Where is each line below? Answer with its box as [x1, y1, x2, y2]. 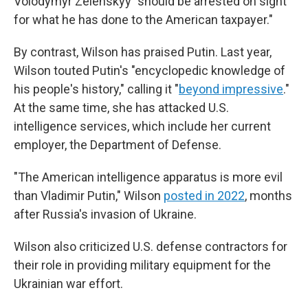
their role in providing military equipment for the [14, 258, 271, 272]
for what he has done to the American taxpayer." [14, 12, 273, 27]
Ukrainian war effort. [14, 276, 123, 291]
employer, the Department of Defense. [14, 137, 221, 152]
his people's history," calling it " [14, 82, 179, 96]
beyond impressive [179, 82, 283, 96]
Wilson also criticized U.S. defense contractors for [14, 239, 287, 254]
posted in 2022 [164, 188, 245, 203]
